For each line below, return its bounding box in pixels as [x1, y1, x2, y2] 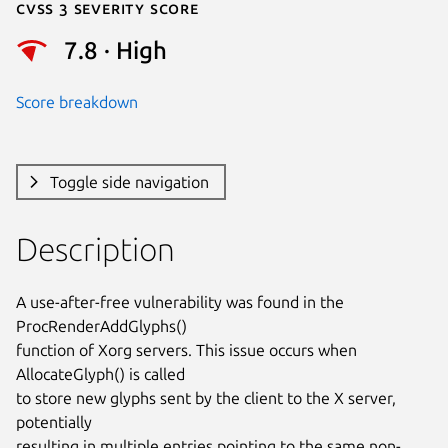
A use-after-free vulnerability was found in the [16, 292, 344, 311]
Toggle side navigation [49, 172, 209, 191]
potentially [16, 412, 92, 431]
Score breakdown [16, 92, 138, 111]
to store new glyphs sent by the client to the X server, [16, 388, 396, 407]
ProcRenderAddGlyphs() [16, 316, 187, 335]
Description [16, 230, 175, 267]
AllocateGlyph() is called [16, 364, 185, 383]
